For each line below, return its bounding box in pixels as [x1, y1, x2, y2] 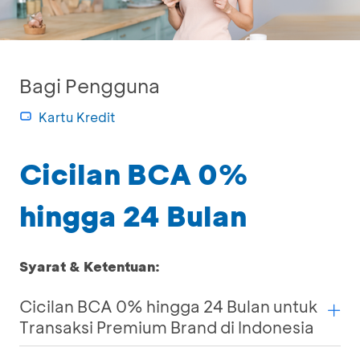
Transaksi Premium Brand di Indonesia [19, 317, 314, 337]
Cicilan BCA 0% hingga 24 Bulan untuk [19, 296, 317, 317]
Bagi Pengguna [19, 73, 160, 98]
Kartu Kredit [39, 108, 116, 125]
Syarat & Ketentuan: [19, 257, 160, 275]
